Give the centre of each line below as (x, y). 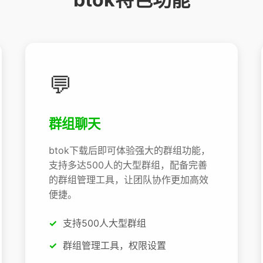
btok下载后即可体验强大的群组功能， (129, 151)
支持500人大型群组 (104, 223)
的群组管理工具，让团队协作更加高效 (128, 180)
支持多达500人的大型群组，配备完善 (128, 165)
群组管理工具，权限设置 (114, 245)
